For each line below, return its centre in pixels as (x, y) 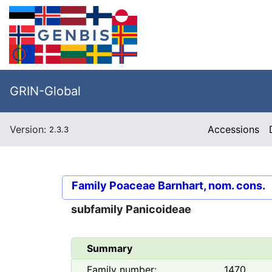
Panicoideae (158, 209)
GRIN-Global (45, 91)
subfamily (98, 209)
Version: (29, 129)
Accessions (234, 129)
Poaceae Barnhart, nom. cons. (187, 185)
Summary (110, 249)
